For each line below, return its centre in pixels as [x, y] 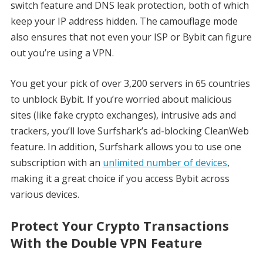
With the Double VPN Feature [106, 242]
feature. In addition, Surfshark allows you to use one [126, 146]
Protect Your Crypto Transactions [119, 225]
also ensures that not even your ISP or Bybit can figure [131, 37]
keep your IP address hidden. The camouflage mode [124, 21]
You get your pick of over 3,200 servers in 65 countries [130, 83]
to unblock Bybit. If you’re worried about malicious [121, 99]
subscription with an [56, 162]
